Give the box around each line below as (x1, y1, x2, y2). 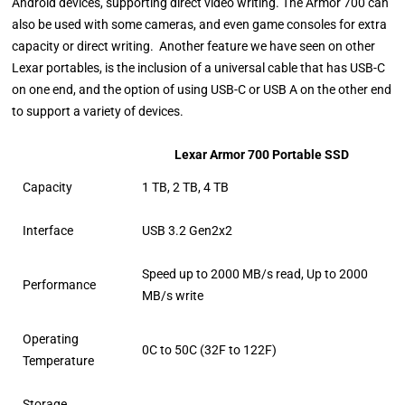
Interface (23, 222, 74, 238)
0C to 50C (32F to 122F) (142, 342, 278, 357)
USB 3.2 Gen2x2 (142, 222, 233, 238)
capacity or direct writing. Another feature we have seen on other (12, 38, 376, 53)
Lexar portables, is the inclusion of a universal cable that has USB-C (12, 60, 386, 75)
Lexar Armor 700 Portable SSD (174, 146, 350, 162)
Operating (23, 331, 80, 346)
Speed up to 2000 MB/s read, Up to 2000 (142, 266, 369, 281)
